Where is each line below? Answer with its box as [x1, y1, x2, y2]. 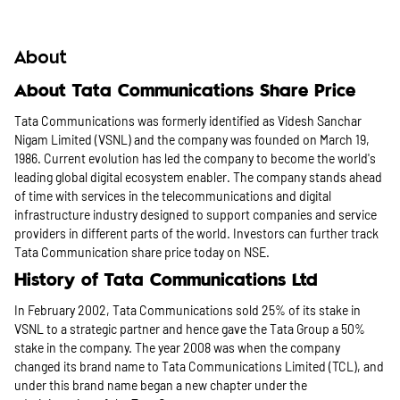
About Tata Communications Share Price [14, 83, 355, 100]
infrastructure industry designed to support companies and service [14, 207, 377, 222]
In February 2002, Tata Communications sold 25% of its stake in [14, 303, 361, 318]
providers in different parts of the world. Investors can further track [14, 226, 379, 241]
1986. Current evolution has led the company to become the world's [14, 151, 376, 166]
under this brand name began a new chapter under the [14, 378, 307, 393]
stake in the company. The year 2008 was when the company [14, 340, 340, 355]
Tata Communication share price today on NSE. [14, 245, 272, 260]
